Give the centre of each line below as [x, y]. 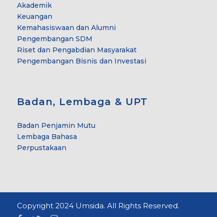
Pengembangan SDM [55, 39]
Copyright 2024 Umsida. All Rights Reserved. [98, 205]
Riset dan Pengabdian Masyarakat [77, 50]
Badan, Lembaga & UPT [82, 101]
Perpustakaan [42, 147]
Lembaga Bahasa [47, 136]
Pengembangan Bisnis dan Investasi [82, 61]
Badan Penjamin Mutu [56, 125]
